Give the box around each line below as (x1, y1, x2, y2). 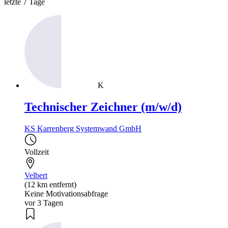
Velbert (24, 170, 47, 180)
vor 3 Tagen (24, 198, 63, 207)
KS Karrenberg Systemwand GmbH (24, 124, 141, 133)
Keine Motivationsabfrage (24, 189, 108, 198)
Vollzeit (24, 147, 49, 156)
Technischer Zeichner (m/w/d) (24, 100, 182, 113)
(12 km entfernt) (24, 180, 76, 189)
